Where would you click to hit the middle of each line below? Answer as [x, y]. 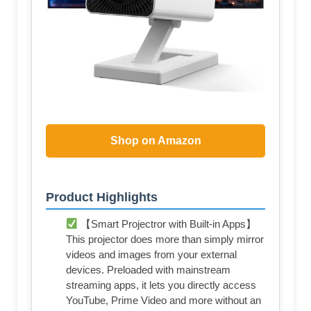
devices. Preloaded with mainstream [148, 270]
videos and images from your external [151, 255]
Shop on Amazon [155, 141]
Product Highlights [102, 197]
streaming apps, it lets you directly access [161, 285]
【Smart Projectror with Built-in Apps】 [167, 224]
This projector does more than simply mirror [165, 239]
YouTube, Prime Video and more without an [163, 301]
